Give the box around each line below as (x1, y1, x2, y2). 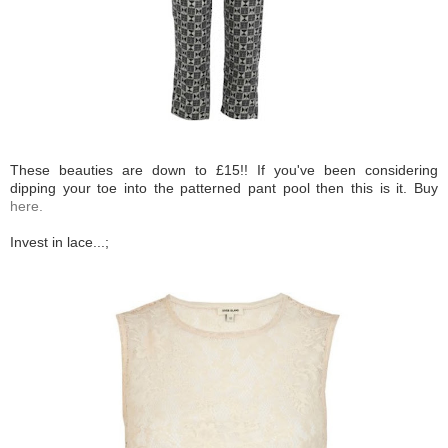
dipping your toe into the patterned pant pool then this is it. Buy (10, 179, 438, 196)
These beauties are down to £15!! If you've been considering (10, 161, 438, 178)
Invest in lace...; (10, 233, 109, 250)
